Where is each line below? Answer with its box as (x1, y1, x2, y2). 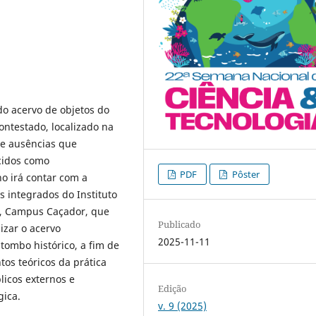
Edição (158, 281, 188, 295)
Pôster (229, 167, 260, 181)
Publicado (158, 217, 202, 231)
